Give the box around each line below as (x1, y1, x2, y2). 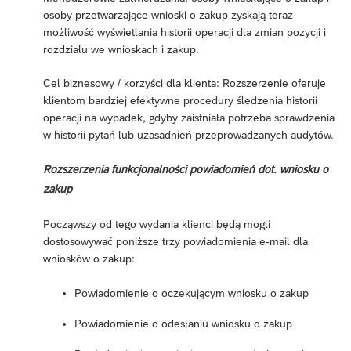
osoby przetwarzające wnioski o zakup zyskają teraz (43, 8, 293, 21)
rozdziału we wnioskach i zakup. (43, 42, 199, 56)
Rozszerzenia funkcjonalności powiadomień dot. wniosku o (43, 162, 328, 175)
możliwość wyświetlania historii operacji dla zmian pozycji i (43, 25, 326, 38)
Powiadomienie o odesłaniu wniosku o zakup (74, 317, 292, 330)
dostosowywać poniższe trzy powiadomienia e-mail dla (43, 234, 308, 248)
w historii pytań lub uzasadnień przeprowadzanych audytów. (43, 128, 334, 141)
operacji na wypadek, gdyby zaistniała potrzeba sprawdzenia (43, 110, 335, 124)
